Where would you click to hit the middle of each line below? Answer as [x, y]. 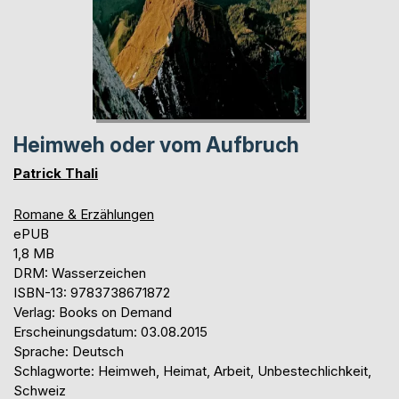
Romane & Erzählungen [84, 214]
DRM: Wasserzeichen [80, 273]
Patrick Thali [56, 173]
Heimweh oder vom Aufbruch [156, 145]
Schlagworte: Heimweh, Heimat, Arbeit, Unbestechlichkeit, [192, 370]
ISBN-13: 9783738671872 [92, 292]
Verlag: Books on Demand [93, 312]
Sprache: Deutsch [69, 351]
